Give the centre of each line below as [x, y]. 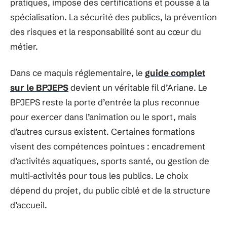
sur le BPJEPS [39, 87]
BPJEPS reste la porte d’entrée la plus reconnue [105, 102]
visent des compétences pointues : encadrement [108, 146]
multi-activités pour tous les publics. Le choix [99, 175]
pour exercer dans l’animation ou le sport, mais [103, 117]
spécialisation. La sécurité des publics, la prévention [113, 17]
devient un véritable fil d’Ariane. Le [138, 87]
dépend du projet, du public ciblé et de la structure [110, 190]
